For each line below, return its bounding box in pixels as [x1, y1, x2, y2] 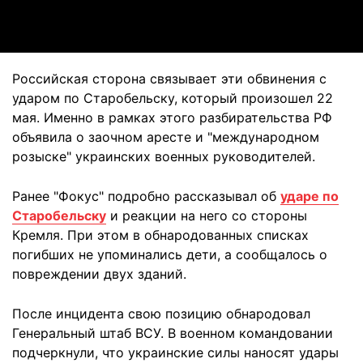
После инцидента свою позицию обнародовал [12, 305, 310, 322]
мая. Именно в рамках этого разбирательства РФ [12, 109, 332, 126]
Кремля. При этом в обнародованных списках [12, 227, 309, 243]
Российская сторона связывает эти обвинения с [12, 70, 327, 87]
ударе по [280, 188, 339, 204]
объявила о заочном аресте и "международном [12, 129, 319, 145]
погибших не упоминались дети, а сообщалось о [12, 246, 327, 263]
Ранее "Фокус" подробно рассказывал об [12, 188, 280, 204]
